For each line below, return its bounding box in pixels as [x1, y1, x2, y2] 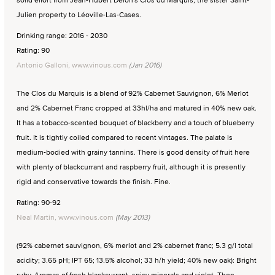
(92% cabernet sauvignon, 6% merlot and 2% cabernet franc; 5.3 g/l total [17, 239, 253, 250]
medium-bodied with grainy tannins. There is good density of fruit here [17, 146, 250, 157]
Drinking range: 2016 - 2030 [17, 29, 107, 41]
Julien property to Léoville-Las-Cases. [17, 9, 141, 20]
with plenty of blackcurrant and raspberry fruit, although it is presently [17, 161, 246, 172]
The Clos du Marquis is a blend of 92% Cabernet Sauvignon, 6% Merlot [17, 87, 249, 98]
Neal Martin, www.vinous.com [17, 211, 114, 222]
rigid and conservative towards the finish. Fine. [17, 176, 171, 187]
